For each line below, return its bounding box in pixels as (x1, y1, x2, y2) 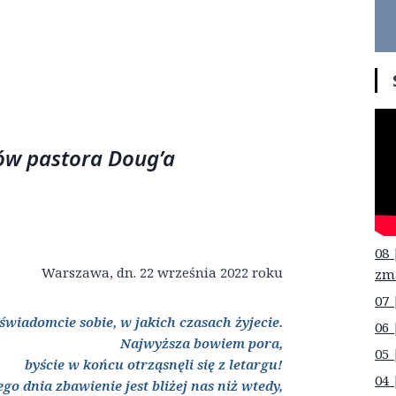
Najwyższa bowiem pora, (119, 334, 283, 353)
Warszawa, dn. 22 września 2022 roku (41, 263, 283, 282)
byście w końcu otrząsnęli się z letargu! (24, 355, 283, 374)
